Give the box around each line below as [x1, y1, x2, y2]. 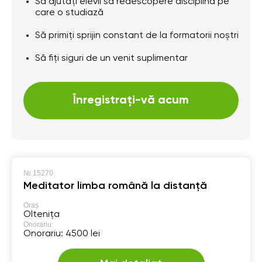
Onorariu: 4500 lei [23, 229, 100, 239]
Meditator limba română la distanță [23, 180, 207, 191]
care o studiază [35, 8, 104, 18]
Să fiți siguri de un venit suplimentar [35, 53, 188, 63]
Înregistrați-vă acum [73, 94, 189, 106]
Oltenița [23, 209, 60, 219]
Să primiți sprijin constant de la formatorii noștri [35, 30, 239, 40]
